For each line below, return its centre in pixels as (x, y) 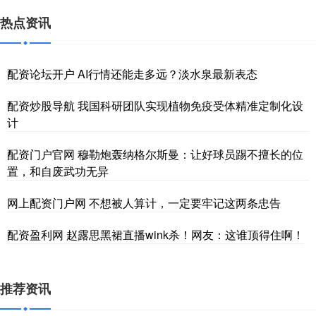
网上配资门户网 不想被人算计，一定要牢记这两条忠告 (144, 203)
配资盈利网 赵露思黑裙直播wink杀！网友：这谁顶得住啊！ (156, 235)
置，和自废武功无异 (58, 171)
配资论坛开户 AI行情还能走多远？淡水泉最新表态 (132, 74)
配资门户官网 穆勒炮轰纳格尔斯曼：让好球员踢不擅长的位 (155, 154)
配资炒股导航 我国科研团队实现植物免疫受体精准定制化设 (155, 106)
